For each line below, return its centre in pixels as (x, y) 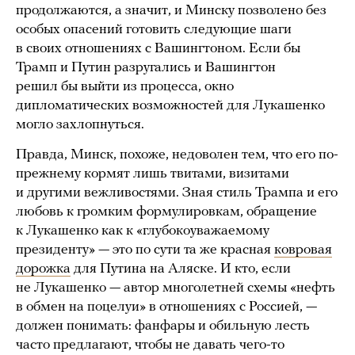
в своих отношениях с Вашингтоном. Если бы (158, 48)
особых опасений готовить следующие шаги (154, 29)
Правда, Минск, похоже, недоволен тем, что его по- (177, 155)
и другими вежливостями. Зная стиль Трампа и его (177, 193)
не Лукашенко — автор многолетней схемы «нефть (176, 288)
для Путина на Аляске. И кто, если (181, 269)
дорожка (43, 269)
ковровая (303, 250)
